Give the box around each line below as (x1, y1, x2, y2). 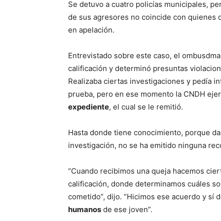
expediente (68, 102, 109, 111)
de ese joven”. (101, 204, 152, 214)
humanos (68, 204, 101, 214)
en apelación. (68, 25, 114, 35)
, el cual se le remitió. (109, 102, 183, 111)
